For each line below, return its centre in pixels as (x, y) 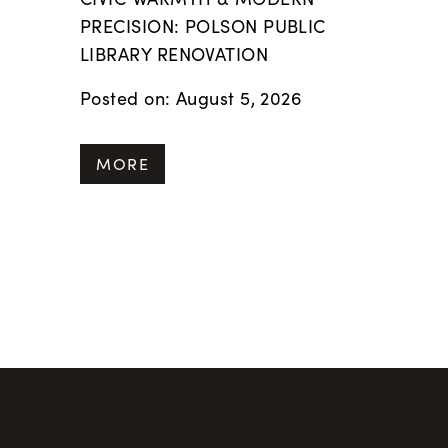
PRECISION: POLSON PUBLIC (203, 26)
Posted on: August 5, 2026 (191, 98)
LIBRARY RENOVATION (174, 54)
